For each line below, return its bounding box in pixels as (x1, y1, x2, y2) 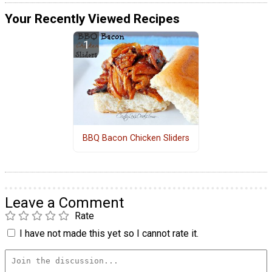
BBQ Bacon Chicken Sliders (82, 133, 189, 144)
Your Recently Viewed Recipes (5, 12, 180, 27)
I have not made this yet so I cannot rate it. (19, 227, 199, 239)
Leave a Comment (5, 194, 124, 211)
